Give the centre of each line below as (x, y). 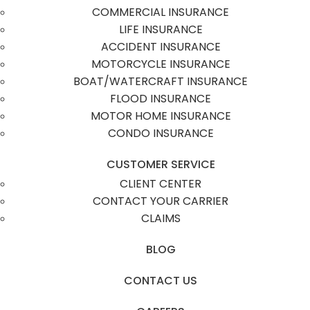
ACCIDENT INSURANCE (161, 47)
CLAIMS (161, 219)
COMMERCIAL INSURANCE (161, 12)
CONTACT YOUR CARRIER (161, 201)
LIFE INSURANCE (161, 30)
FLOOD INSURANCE (161, 99)
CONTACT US (161, 281)
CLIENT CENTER (161, 184)
